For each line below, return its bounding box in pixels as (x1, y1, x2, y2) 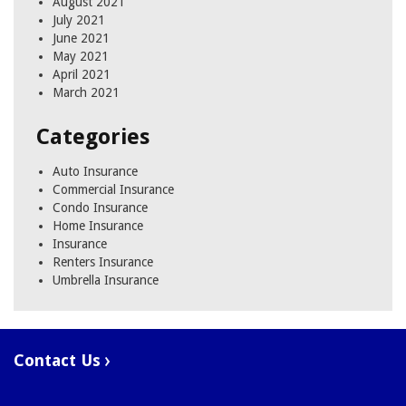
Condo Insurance (53, 200, 148, 216)
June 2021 (53, 31, 110, 46)
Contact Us (14, 351, 105, 371)
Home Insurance (53, 218, 143, 234)
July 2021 (53, 13, 105, 28)
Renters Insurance (53, 255, 153, 270)
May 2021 (53, 49, 109, 64)
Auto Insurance (53, 164, 138, 179)
